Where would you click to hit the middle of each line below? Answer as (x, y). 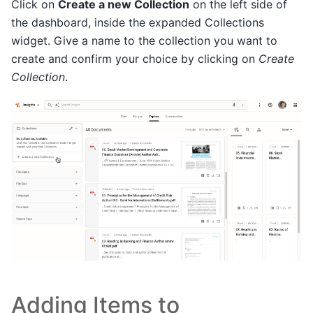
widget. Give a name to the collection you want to (144, 41)
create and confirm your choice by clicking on (135, 59)
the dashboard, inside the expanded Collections (138, 23)
